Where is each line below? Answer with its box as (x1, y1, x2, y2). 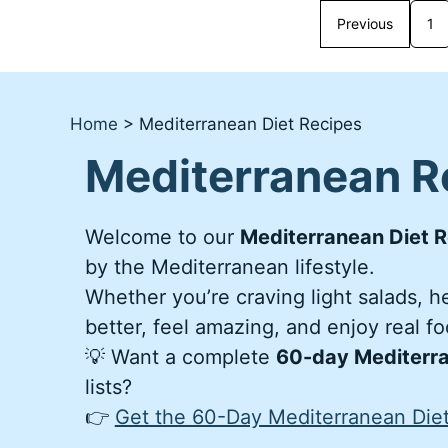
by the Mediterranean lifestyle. (84, 255, 375, 280)
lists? (84, 375, 132, 400)
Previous (337, 15, 393, 33)
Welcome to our (84, 225, 240, 250)
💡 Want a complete (84, 345, 276, 370)
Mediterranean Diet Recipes (138, 114, 362, 135)
